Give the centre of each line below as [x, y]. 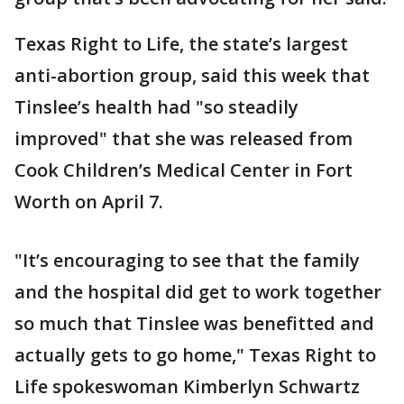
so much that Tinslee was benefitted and [194, 324]
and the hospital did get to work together [198, 292]
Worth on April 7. [89, 202]
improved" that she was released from [184, 139]
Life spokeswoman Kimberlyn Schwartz [187, 387]
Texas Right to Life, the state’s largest [181, 44]
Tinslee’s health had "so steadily [156, 107]
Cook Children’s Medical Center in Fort [184, 170]
